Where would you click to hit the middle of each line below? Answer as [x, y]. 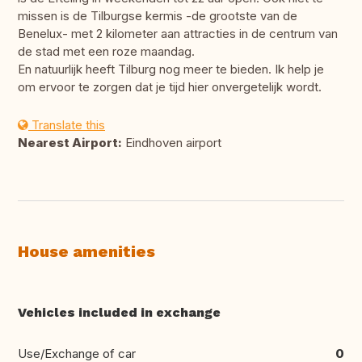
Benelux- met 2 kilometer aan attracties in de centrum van [178, 34]
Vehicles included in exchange [119, 313]
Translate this [67, 125]
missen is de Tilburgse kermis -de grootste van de [158, 16]
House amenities [86, 252]
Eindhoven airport [172, 143]
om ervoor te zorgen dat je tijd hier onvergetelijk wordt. [170, 87]
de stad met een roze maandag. [106, 52]
